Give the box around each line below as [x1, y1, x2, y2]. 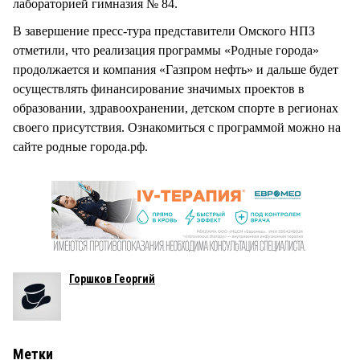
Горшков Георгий [69, 272, 155, 286]
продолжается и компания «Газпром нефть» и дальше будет [13, 63, 338, 77]
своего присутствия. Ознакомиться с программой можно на [13, 121, 341, 135]
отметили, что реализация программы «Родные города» [13, 43, 319, 58]
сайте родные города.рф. [13, 140, 148, 154]
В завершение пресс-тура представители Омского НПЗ [13, 24, 315, 39]
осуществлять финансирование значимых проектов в [13, 82, 305, 96]
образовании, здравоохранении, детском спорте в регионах [13, 101, 338, 116]
